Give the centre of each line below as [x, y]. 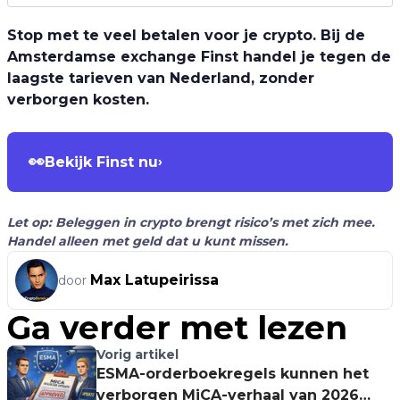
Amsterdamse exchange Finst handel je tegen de [199, 57]
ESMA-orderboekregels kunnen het [233, 374]
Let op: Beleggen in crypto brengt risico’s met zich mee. [191, 222]
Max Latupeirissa [154, 280]
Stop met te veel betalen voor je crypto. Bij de [186, 35]
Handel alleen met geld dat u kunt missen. [148, 241]
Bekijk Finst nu [101, 162]
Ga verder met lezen [177, 328]
